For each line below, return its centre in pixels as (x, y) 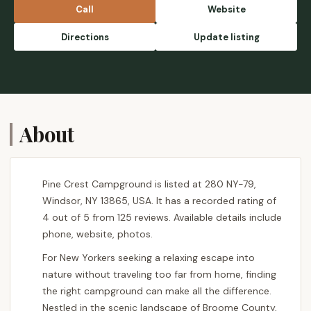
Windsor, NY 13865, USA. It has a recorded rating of (159, 201)
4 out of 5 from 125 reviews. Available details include (162, 217)
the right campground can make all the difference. (157, 291)
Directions (85, 37)
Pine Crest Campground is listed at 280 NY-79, (149, 184)
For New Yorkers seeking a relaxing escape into (149, 258)
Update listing (226, 37)
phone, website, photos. (98, 234)
